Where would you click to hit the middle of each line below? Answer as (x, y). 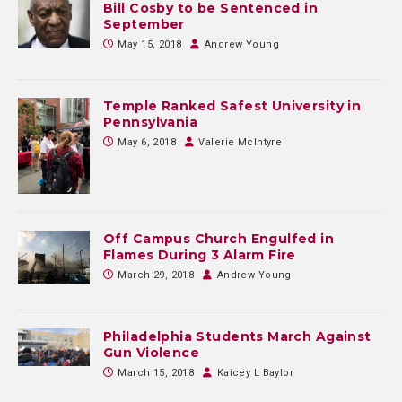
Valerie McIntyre (240, 143)
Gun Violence (152, 352)
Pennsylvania (151, 122)
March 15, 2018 (156, 372)
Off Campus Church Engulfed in (219, 238)
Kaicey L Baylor (255, 372)
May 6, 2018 (147, 143)
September (144, 25)
